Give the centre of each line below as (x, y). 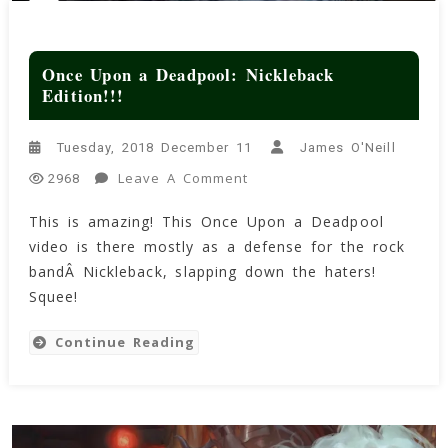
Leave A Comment (183, 177)
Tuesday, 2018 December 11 (154, 148)
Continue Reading (125, 341)
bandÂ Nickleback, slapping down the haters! (202, 271)
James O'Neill (348, 148)
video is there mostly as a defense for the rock (217, 246)
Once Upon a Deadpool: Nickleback (188, 75)
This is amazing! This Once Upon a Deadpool (206, 221)
